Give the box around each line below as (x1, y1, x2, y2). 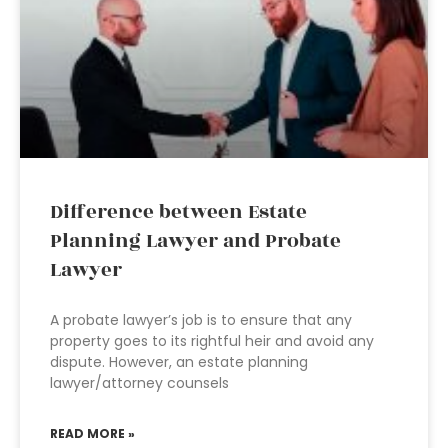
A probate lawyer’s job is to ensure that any (50, 310, 352, 330)
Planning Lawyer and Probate (50, 226, 341, 256)
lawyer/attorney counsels (50, 373, 229, 393)
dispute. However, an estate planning (50, 352, 308, 372)
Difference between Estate (50, 197, 307, 227)
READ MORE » (50, 425, 135, 442)
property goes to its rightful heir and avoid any (50, 331, 374, 351)
